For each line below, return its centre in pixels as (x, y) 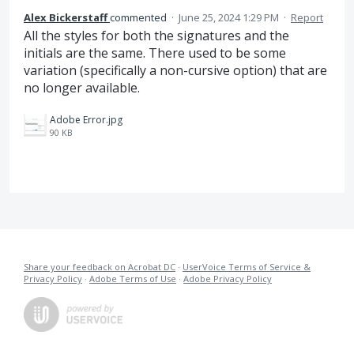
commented (139, 17)
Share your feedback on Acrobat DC (100, 267)
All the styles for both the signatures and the (156, 35)
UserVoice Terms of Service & (247, 267)
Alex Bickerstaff (66, 17)
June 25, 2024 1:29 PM (229, 17)
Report (307, 17)
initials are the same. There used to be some (155, 53)
